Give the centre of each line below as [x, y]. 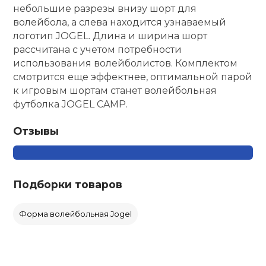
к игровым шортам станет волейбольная [115, 91]
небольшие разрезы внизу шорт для [105, 9]
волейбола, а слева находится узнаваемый [120, 23]
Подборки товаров [68, 185]
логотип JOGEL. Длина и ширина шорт [110, 36]
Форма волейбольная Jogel [76, 214]
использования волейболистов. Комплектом [126, 64]
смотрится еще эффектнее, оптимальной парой [133, 77]
